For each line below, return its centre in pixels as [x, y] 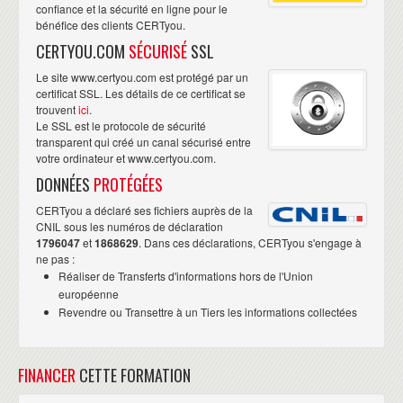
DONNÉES [65, 184]
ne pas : [55, 258]
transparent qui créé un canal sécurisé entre [143, 141]
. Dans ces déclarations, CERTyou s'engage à [250, 242]
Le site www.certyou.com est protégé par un [142, 76]
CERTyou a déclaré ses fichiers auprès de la [144, 210]
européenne [89, 293]
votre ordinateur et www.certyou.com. [126, 157]
